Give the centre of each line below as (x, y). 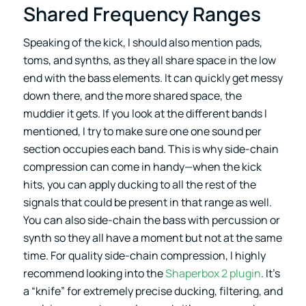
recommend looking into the (94, 273)
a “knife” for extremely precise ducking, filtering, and (153, 291)
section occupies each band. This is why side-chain (151, 149)
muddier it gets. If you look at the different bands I (145, 113)
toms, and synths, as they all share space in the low (149, 60)
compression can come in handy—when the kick (142, 166)
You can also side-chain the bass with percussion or (151, 220)
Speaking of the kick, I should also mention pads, (142, 42)
